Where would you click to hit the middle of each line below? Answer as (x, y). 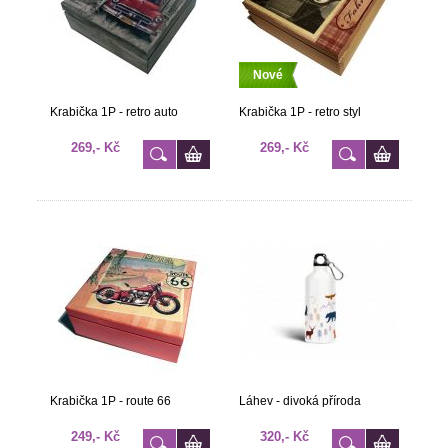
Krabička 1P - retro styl (299, 112)
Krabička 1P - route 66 (110, 401)
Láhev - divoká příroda (299, 401)
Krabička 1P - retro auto (113, 112)
